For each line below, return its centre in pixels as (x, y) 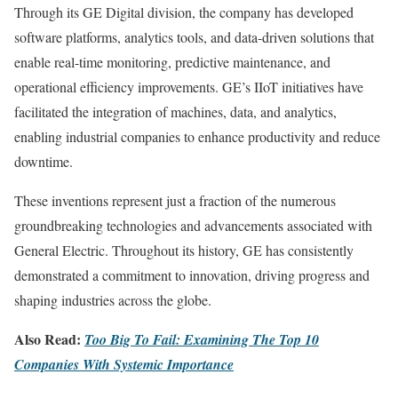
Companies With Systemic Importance (124, 365)
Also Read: (48, 339)
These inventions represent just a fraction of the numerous (175, 201)
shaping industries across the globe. (113, 300)
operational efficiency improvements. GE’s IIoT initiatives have (189, 87)
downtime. (44, 162)
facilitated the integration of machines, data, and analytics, (175, 112)
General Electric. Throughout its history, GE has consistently (184, 251)
